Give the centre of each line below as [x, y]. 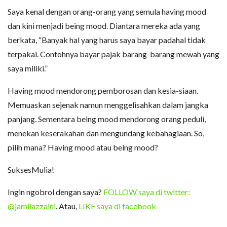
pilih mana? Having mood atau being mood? [83, 147]
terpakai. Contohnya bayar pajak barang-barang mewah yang [113, 54]
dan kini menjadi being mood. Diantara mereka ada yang [104, 26]
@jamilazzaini [32, 206]
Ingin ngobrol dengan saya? [55, 192]
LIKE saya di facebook [117, 206]
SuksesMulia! [31, 170]
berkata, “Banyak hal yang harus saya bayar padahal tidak [107, 40]
